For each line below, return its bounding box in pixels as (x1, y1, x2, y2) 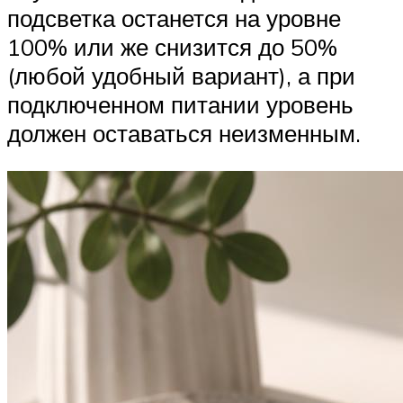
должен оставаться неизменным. (7, 119, 361, 148)
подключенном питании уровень (7, 90, 354, 120)
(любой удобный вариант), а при (7, 61, 355, 91)
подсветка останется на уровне (7, 4, 341, 33)
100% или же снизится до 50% (7, 32, 337, 62)
